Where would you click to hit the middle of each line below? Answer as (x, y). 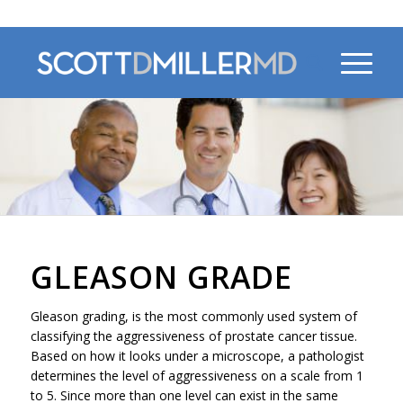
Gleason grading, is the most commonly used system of (193, 316)
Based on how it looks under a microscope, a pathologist (197, 356)
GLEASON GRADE (161, 277)
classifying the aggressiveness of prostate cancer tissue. (195, 336)
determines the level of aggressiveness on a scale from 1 (197, 376)
